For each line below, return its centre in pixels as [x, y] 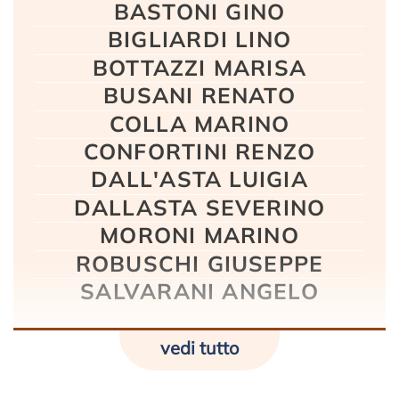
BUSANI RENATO [199, 96]
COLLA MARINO [199, 123]
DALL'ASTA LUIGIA [199, 179]
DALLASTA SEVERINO [199, 207]
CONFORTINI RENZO [199, 151]
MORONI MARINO [199, 236]
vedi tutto [199, 348]
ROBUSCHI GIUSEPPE [199, 263]
